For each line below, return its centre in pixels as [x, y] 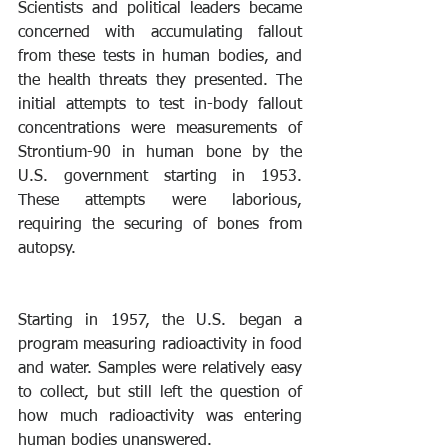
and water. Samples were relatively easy [160, 369]
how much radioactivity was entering [160, 417]
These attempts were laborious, [160, 201]
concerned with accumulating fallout [160, 33]
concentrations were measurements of [160, 129]
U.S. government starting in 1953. [160, 177]
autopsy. [47, 249]
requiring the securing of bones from [160, 225]
